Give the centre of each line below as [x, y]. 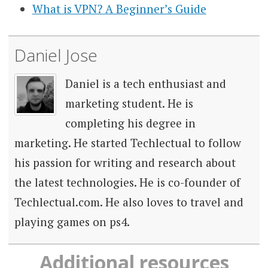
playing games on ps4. [72, 222]
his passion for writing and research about [125, 163]
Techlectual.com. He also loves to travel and [129, 202]
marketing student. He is [129, 103]
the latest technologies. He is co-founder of [127, 182]
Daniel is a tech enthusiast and [145, 84]
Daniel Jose [56, 55]
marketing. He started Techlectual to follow [127, 143]
